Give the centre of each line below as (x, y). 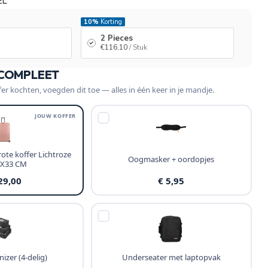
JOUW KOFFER (56, 115)
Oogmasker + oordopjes (171, 159)
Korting (110, 22)
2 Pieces (116, 38)
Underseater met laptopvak (171, 257)
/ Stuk (138, 47)
